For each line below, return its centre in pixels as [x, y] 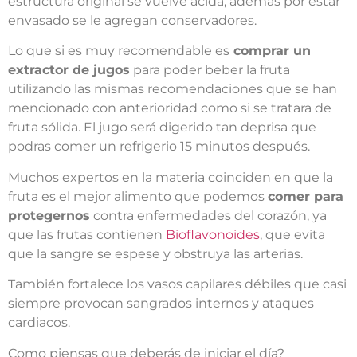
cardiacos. [39, 323]
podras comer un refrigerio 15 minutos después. [159, 147]
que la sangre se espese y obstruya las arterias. [155, 253]
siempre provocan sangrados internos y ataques [161, 304]
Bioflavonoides [213, 234]
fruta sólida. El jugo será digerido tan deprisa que [162, 127]
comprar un [270, 51]
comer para [306, 196]
